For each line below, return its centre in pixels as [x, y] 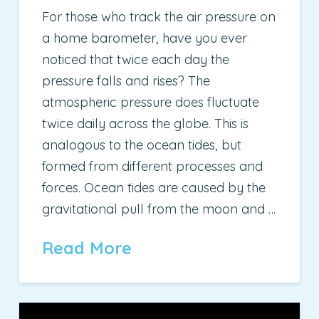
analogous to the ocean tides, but [142, 145]
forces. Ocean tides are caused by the [154, 188]
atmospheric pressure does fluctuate [151, 103]
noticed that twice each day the [136, 60]
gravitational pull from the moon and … [159, 209]
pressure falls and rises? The [126, 81]
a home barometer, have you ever [145, 38]
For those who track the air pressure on [159, 17]
